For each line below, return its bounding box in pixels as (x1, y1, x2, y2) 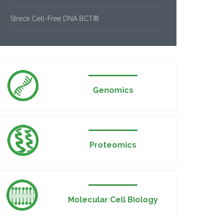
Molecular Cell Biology (68, 195, 158, 204)
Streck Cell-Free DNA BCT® (10, 15, 99, 22)
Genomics (92, 86, 133, 95)
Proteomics (89, 140, 137, 150)
